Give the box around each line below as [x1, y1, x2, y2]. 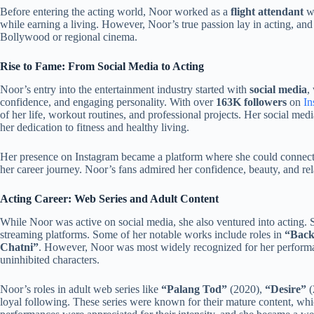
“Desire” [265, 282, 306, 295]
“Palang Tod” [161, 282, 227, 295]
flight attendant [231, 6, 303, 18]
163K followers [216, 95, 287, 108]
